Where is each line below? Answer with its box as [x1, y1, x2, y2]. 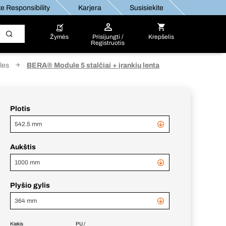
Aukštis [10, 143, 36, 151]
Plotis [10, 105, 30, 112]
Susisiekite [129, 4, 163, 12]
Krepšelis [148, 33, 174, 40]
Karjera [78, 4, 101, 12]
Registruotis [91, 39, 125, 46]
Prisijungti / [92, 33, 124, 40]
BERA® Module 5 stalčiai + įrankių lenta [27, 62, 159, 69]
